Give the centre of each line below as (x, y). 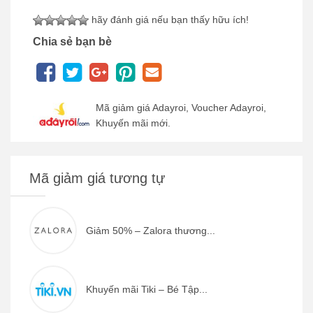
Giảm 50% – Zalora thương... (150, 230)
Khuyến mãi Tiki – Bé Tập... (146, 289)
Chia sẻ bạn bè (72, 41)
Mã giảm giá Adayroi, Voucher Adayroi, (181, 107)
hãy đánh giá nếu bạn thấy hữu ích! (169, 19)
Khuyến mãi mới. (133, 123)
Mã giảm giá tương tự (97, 178)
